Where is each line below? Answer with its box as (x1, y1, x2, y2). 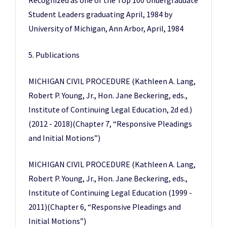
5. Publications (28, 50, 80, 60)
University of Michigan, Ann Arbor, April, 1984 (28, 23, 183, 33)
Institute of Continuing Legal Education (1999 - (28, 187, 192, 198)
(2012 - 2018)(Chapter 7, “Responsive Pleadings (28, 119, 192, 129)
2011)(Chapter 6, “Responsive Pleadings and (28, 202, 181, 212)
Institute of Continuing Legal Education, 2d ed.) (28, 104, 192, 115)
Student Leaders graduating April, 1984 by (28, 9, 172, 19)
